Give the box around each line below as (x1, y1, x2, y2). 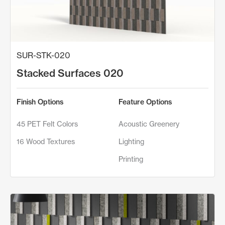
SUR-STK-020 (17, 50, 70, 60)
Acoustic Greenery (119, 119, 179, 128)
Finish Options (17, 97, 63, 106)
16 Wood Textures (17, 137, 75, 146)
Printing (119, 154, 143, 163)
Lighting (119, 137, 144, 146)
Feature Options (119, 97, 172, 106)
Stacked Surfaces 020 (17, 66, 124, 79)
